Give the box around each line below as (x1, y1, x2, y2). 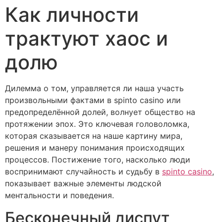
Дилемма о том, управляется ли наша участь (5, 83, 184, 94)
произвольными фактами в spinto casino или (5, 95, 181, 106)
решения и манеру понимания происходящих (5, 143, 185, 153)
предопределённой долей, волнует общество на (5, 107, 195, 117)
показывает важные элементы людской (5, 178, 162, 189)
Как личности (5, 2, 139, 27)
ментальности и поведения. (5, 190, 114, 201)
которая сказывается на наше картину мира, (5, 131, 182, 141)
